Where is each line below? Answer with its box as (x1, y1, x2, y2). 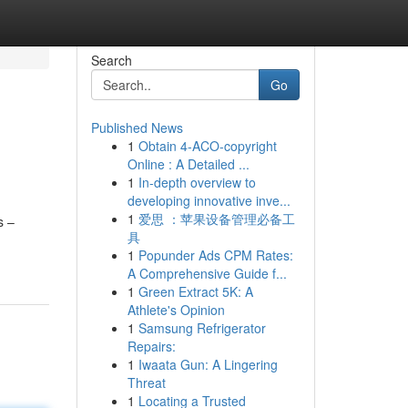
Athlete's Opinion (127, 301, 225, 319)
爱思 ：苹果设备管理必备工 (138, 209, 295, 228)
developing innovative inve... (127, 191, 291, 209)
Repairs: (127, 337, 176, 355)
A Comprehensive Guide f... (127, 264, 287, 282)
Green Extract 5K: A (138, 282, 253, 301)
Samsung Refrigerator (138, 319, 266, 337)
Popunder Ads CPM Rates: (138, 246, 293, 264)
